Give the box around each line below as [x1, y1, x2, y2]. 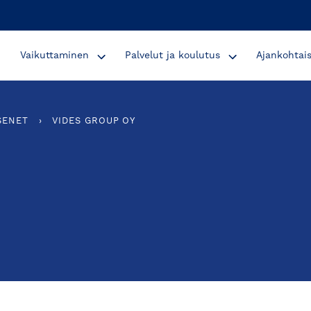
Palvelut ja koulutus [125, 51, 221, 60]
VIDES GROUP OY [52, 117, 136, 126]
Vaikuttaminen [20, 51, 90, 60]
